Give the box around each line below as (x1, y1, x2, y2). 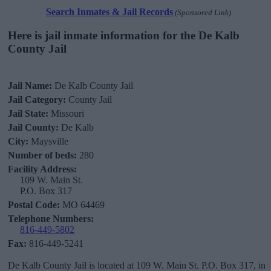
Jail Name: (8, 80, 52, 91)
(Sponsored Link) (173, 7, 231, 17)
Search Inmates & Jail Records (46, 6, 173, 17)
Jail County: (8, 122, 59, 133)
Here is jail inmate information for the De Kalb (8, 28, 240, 42)
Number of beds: (8, 150, 77, 161)
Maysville (28, 136, 68, 147)
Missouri (48, 108, 84, 119)
